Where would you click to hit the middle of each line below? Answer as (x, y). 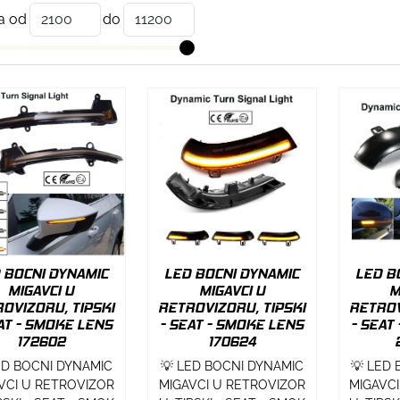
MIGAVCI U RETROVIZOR (232, 384)
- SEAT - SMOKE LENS (232, 324)
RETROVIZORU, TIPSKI (232, 307)
